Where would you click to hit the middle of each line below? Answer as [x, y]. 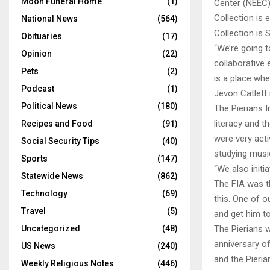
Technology [44, 193]
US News [38, 246]
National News [49, 19]
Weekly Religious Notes [67, 263]
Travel [33, 211]
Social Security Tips [60, 141]
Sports [34, 159]
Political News [49, 106]
